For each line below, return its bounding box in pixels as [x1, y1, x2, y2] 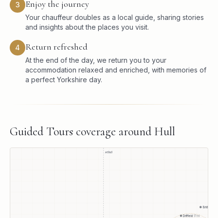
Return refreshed [25, 41, 88, 53]
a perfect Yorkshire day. [25, 75, 102, 84]
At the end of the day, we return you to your [25, 56, 166, 65]
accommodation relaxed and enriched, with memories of [25, 66, 206, 74]
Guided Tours [10, 125, 73, 139]
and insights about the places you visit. [25, 23, 149, 32]
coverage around [73, 125, 154, 139]
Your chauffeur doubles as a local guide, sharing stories [25, 13, 204, 22]
